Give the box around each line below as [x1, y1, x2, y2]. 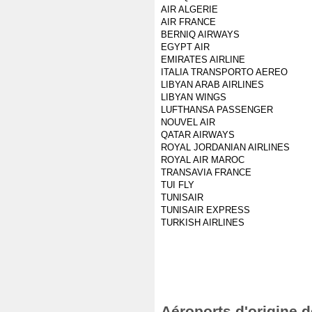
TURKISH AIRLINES [161, 217, 244, 228]
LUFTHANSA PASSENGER [161, 104, 273, 115]
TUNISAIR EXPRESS [161, 205, 250, 215]
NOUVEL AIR [161, 117, 215, 127]
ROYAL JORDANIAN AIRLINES [161, 142, 290, 153]
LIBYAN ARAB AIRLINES [161, 79, 264, 90]
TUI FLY [161, 180, 194, 190]
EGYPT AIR [161, 42, 210, 52]
